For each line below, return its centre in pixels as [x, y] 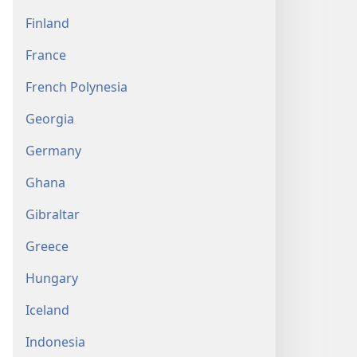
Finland [47, 23]
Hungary [52, 278]
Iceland [47, 310]
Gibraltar [53, 214]
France [46, 55]
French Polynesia [76, 87]
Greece [47, 246]
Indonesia [55, 342]
